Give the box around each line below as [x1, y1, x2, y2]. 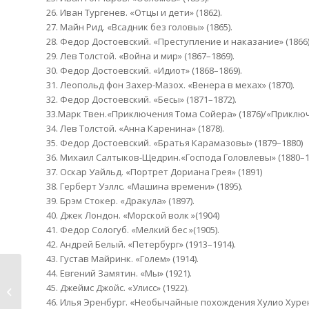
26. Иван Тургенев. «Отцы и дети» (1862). [46, 6, 222, 19]
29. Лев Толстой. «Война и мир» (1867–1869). [46, 49, 235, 62]
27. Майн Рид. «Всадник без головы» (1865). [46, 20, 232, 33]
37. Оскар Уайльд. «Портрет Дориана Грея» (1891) [46, 165, 262, 178]
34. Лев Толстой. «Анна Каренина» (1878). [46, 121, 224, 134]
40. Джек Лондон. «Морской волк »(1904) [46, 208, 219, 221]
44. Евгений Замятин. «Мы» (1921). [46, 266, 192, 279]
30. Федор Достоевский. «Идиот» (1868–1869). [46, 63, 242, 77]
